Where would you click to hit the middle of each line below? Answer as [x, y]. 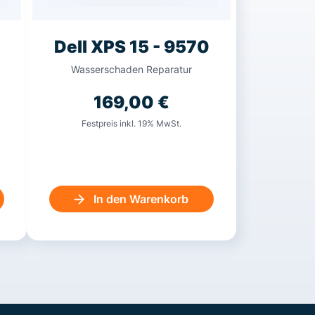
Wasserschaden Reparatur [131, 70]
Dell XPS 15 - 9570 [131, 47]
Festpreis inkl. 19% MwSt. [131, 124]
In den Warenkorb [141, 199]
